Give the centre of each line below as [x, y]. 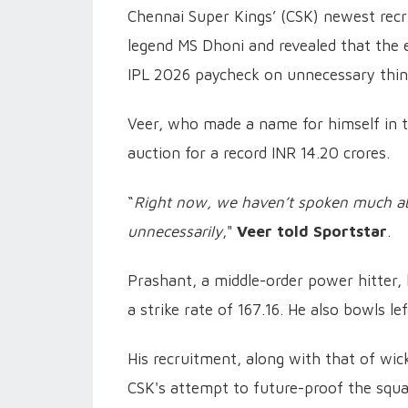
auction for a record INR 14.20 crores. [259, 153]
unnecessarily [175, 231]
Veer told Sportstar [312, 231]
